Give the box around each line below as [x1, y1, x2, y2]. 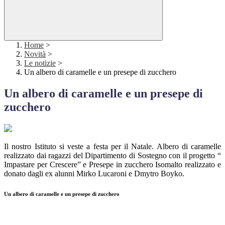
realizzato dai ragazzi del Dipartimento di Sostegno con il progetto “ [4, 151, 221, 160]
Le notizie [24, 59, 56, 68]
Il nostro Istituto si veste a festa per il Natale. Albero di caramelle [4, 142, 221, 151]
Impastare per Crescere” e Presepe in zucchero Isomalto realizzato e [4, 160, 221, 169]
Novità [24, 50, 46, 59]
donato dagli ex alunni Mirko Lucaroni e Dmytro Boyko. [4, 169, 184, 178]
